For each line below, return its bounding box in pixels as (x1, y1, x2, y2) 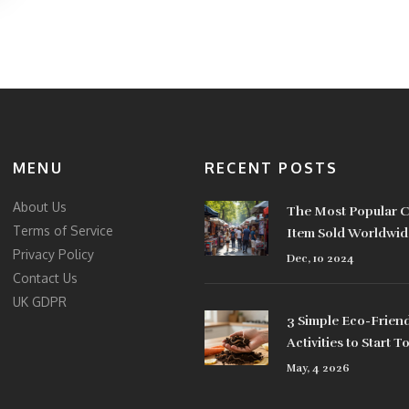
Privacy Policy (13, 246, 94, 263)
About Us (13, 199, 67, 215)
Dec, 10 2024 (287, 252, 354, 266)
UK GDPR (13, 294, 67, 310)
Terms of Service (13, 223, 113, 239)
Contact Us (13, 270, 78, 287)
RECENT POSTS (204, 159, 339, 178)
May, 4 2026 (287, 362, 350, 375)
